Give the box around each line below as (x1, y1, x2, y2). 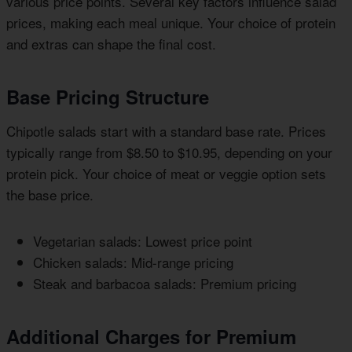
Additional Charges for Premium (6, 323, 296, 350)
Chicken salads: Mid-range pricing (33, 252, 233, 273)
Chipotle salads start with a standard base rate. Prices (6, 121, 326, 141)
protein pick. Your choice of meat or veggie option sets (6, 163, 326, 184)
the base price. (6, 185, 93, 205)
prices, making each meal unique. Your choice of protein (6, 13, 335, 33)
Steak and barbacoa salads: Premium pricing (33, 273, 296, 294)
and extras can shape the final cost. (6, 34, 216, 54)
